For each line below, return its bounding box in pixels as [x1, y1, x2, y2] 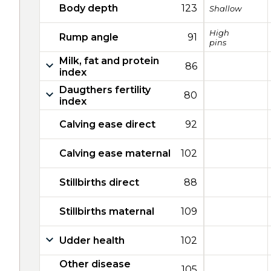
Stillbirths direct [59, 177, 139, 188]
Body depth [59, 2, 118, 14]
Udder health [59, 235, 125, 246]
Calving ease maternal [59, 148, 171, 159]
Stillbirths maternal [59, 206, 154, 217]
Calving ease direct [59, 119, 155, 130]
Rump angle [59, 31, 119, 43]
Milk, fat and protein [59, 54, 159, 67]
